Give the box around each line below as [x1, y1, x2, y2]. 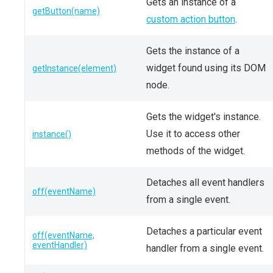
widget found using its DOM [146, 62, 266, 74]
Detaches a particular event [146, 225, 262, 237]
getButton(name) [32, 6, 100, 16]
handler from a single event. [146, 243, 264, 254]
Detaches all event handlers [146, 177, 264, 188]
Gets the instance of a [146, 45, 239, 57]
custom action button [146, 13, 235, 25]
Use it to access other [146, 128, 240, 140]
